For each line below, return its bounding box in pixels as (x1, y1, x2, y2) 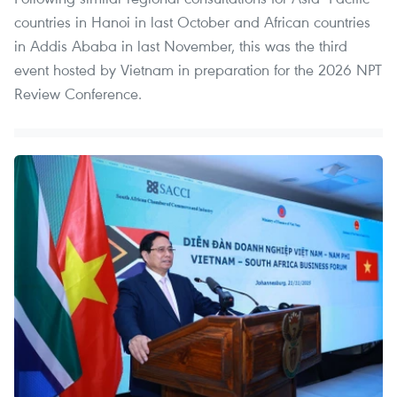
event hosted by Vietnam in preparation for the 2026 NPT (14, 59, 382, 81)
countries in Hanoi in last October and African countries (14, 12, 370, 33)
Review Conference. (14, 83, 142, 105)
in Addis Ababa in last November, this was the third (14, 35, 347, 57)
